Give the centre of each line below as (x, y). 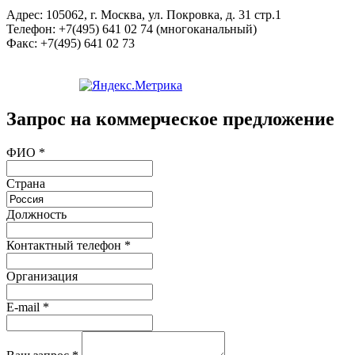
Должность (36, 214)
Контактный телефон (65, 245)
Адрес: (25, 14)
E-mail (25, 307)
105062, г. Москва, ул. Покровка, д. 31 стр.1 (164, 14)
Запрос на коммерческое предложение (170, 118)
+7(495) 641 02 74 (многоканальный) (158, 29)
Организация (42, 276)
